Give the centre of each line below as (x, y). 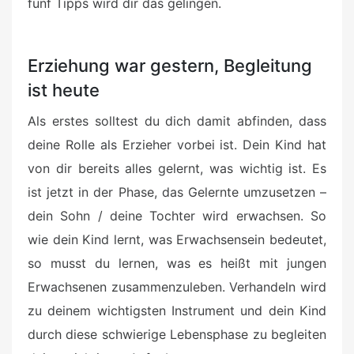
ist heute (64, 90)
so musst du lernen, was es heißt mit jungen (177, 264)
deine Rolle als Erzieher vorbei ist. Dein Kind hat (177, 145)
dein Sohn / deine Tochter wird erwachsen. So (177, 216)
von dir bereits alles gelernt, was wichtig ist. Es (177, 169)
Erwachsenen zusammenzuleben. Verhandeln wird (177, 287)
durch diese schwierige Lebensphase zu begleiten (177, 335)
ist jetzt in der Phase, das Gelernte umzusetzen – (177, 192)
